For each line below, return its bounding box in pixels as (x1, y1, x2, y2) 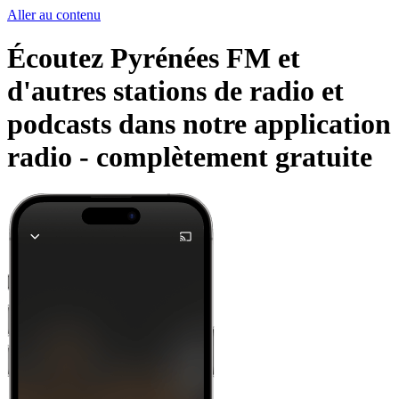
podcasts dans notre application (7, 108, 391, 141)
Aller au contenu (7, 7, 101, 22)
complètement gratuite (96, 141, 372, 174)
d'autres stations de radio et (7, 75, 344, 108)
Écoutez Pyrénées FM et (7, 42, 300, 75)
